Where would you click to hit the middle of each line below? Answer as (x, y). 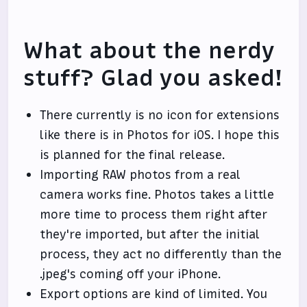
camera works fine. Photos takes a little (157, 195)
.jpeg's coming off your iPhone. (131, 274)
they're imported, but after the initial (150, 234)
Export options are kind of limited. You (154, 294)
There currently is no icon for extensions (160, 115)
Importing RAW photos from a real (140, 175)
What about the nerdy (149, 51)
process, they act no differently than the (161, 254)
